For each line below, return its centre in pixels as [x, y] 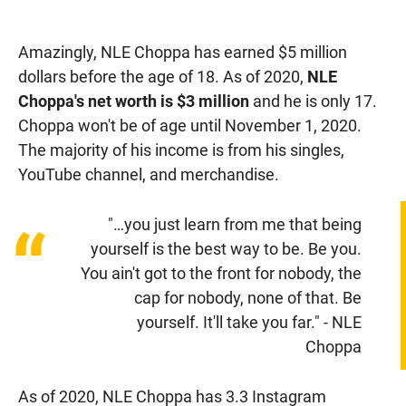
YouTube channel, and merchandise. [149, 174]
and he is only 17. [313, 101]
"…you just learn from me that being [234, 224]
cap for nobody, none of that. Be [247, 297]
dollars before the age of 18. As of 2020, [163, 76]
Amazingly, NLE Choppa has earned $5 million [183, 52]
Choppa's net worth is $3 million [134, 101]
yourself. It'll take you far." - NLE [249, 322]
